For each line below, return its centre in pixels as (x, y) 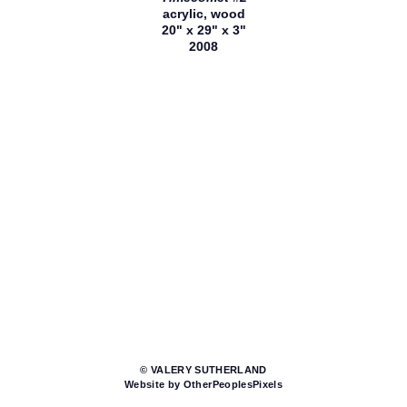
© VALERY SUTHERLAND (203, 370)
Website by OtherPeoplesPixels (203, 385)
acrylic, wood (203, 13)
